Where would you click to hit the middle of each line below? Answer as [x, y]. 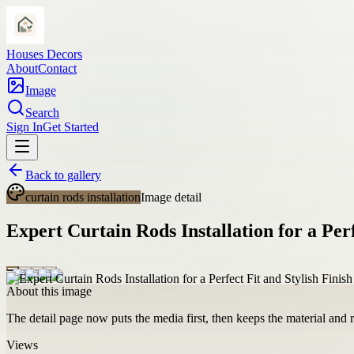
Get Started [71, 127]
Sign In [24, 127]
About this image [49, 291]
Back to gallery [63, 175]
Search [42, 113]
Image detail [171, 197]
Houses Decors [44, 54]
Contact [57, 68]
